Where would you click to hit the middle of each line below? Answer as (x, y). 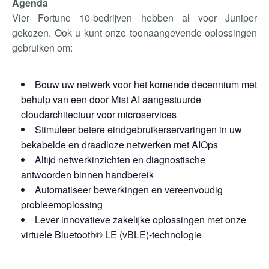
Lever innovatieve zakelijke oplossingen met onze (141, 219)
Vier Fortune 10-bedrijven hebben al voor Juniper (134, 18)
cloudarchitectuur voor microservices (99, 114)
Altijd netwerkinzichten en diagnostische (120, 159)
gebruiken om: (42, 48)
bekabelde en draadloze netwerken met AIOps (119, 144)
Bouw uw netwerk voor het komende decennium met (146, 84)
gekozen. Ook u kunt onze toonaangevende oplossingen (134, 33)
